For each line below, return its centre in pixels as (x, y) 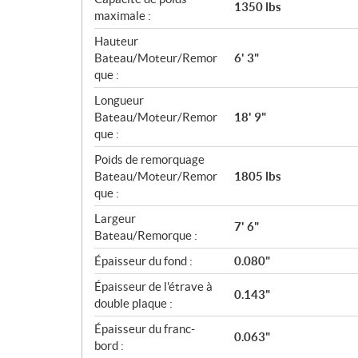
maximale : (123, 15)
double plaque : (133, 303)
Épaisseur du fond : (143, 261)
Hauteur (116, 41)
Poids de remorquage (149, 159)
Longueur (119, 100)
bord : (109, 345)
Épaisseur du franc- (145, 328)
